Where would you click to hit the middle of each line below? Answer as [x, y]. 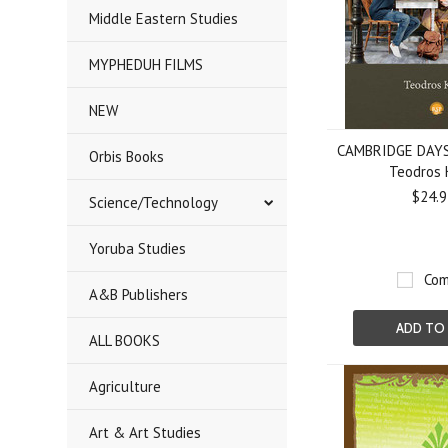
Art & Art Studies [145, 432]
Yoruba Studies [138, 248]
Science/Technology [154, 202]
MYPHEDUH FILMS [146, 64]
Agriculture [125, 386]
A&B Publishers [139, 294]
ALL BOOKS [125, 340]
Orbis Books [127, 156]
